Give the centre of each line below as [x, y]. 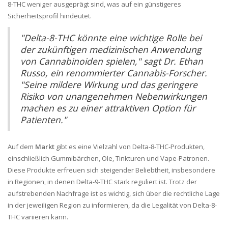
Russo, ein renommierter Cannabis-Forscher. [114, 73]
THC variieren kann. [38, 217]
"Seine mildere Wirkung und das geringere [109, 85]
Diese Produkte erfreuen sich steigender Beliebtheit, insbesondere [111, 170]
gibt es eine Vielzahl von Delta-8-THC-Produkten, [130, 147]
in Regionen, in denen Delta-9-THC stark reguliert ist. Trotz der [102, 182]
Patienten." [44, 120]
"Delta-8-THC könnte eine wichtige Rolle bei [111, 38]
